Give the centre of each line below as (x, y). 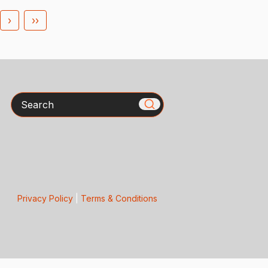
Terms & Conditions (119, 199)
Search (26, 98)
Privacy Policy (45, 199)
